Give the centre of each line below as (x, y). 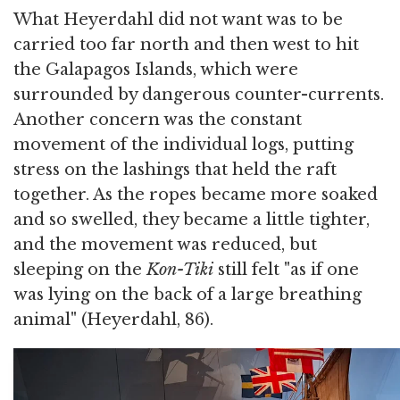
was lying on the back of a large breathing (187, 295)
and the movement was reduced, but (165, 245)
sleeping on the (80, 270)
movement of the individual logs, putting (183, 145)
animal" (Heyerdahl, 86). (113, 320)
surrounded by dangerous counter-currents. (199, 95)
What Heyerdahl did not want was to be (178, 20)
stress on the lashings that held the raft (175, 170)
